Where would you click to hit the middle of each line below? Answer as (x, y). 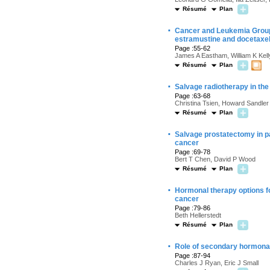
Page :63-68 (193, 96)
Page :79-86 (193, 208)
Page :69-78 (193, 152)
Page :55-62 (193, 48)
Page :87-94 (193, 256)
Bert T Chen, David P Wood (215, 159)
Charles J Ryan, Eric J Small (217, 263)
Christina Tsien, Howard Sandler (222, 103)
